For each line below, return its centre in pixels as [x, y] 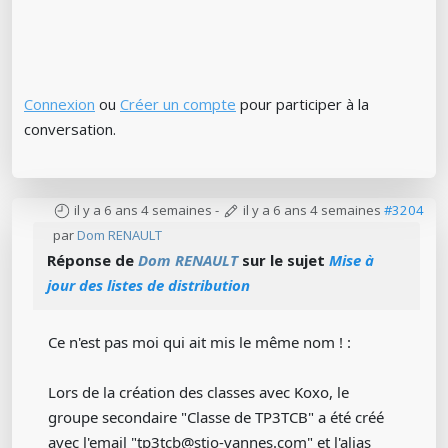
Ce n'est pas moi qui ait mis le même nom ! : [199, 341]
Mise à [351, 259]
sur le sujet [283, 259]
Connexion [59, 103]
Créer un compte [178, 103]
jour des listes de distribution [148, 284]
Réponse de [92, 259]
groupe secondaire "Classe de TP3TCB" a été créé [216, 416]
